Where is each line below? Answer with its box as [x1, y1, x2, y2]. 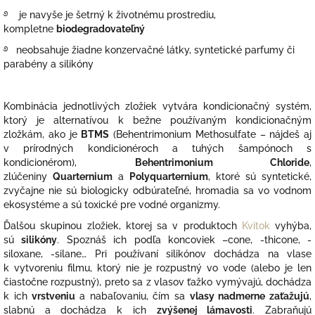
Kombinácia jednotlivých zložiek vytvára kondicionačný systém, [4, 101, 311, 112]
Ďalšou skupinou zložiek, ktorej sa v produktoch [4, 220, 237, 232]
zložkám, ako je [4, 129, 77, 141]
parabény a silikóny [4, 58, 94, 70]
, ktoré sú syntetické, [208, 171, 311, 183]
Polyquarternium [129, 171, 208, 183]
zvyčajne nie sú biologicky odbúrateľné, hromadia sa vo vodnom [4, 185, 311, 197]
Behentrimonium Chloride [134, 157, 309, 169]
